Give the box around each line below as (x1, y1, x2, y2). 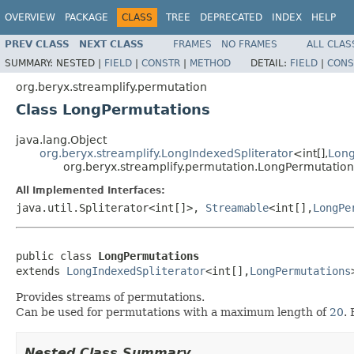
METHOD (190, 57, 231, 69)
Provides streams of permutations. (16, 290, 205, 303)
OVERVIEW (5, 12, 55, 23)
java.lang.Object (16, 133, 107, 146)
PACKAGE (65, 12, 108, 23)
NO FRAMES (221, 38, 277, 50)
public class (16, 249, 98, 262)
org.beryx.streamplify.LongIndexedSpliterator (40, 146, 293, 160)
